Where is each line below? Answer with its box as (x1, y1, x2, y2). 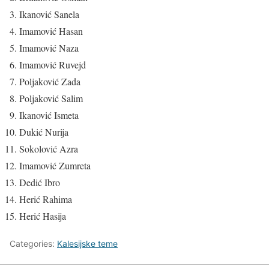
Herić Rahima (19, 193, 72, 206)
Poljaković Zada (19, 75, 80, 88)
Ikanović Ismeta (19, 109, 79, 122)
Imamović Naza (19, 41, 79, 55)
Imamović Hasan (19, 25, 83, 38)
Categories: (10, 238, 57, 249)
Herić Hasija (19, 210, 66, 223)
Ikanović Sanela (19, 8, 79, 21)
